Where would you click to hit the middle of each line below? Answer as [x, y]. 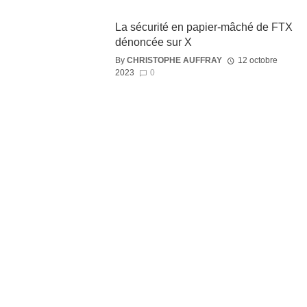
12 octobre [257, 60]
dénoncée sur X [153, 42]
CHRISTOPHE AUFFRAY [174, 60]
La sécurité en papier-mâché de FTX [204, 27]
